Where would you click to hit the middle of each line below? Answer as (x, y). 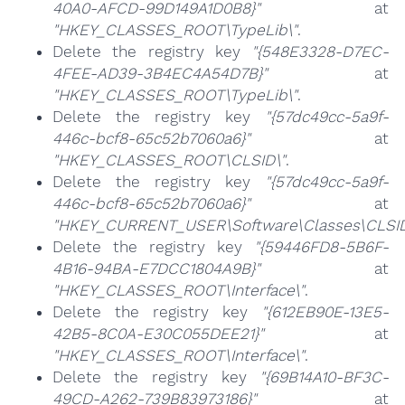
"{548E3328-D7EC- (320, 52)
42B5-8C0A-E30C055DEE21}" (158, 334)
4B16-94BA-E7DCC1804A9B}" (156, 269)
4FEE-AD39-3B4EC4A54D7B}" (160, 74)
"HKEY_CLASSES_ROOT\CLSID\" (169, 160)
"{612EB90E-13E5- (325, 312)
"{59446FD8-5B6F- (322, 247)
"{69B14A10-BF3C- (325, 377)
